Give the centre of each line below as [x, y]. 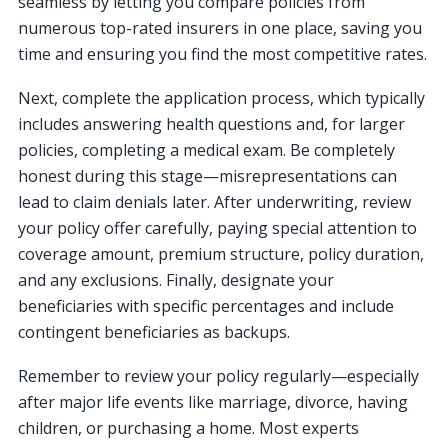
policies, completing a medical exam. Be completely [206, 149]
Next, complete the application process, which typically [221, 97]
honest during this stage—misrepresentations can [207, 175]
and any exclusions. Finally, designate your [176, 279]
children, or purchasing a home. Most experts [188, 427]
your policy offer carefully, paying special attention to [217, 227]
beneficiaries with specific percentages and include [206, 305]
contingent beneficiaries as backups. [154, 331]
